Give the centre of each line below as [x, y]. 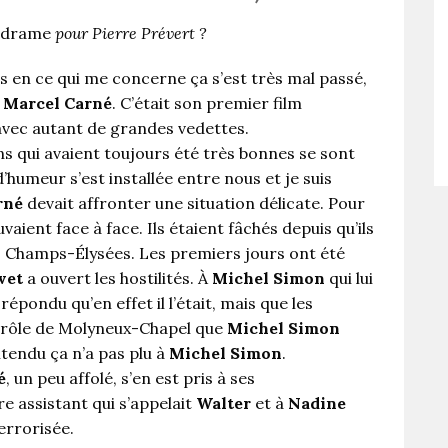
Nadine [317, 403]
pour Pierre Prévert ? [129, 33]
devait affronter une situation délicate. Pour [194, 203]
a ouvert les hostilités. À [117, 278]
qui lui [349, 278]
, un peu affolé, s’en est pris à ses [130, 378]
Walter [223, 403]
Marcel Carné [57, 103]
